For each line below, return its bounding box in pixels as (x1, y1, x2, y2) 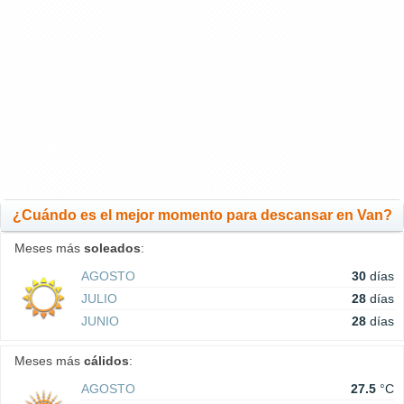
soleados (84, 241, 141, 256)
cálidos (84, 353, 129, 369)
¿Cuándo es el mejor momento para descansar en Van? (12, 207, 392, 224)
